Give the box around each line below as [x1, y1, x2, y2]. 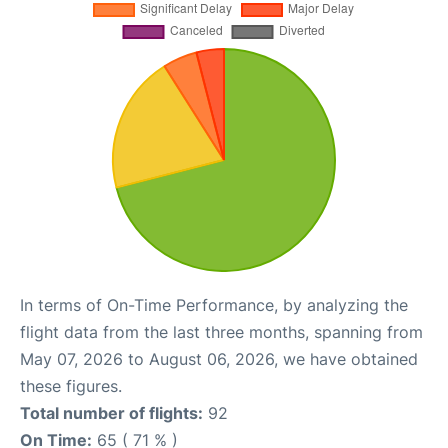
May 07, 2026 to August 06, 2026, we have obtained [20, 348, 418, 369]
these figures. [20, 375, 122, 396]
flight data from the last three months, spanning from [20, 321, 423, 342]
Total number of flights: [20, 402, 203, 423]
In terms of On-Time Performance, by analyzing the [20, 294, 408, 315]
